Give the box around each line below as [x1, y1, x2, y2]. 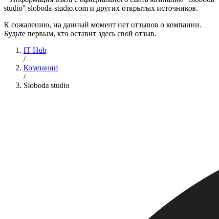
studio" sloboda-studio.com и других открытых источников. [4, 4, 198, 13]
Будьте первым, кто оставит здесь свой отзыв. [4, 29, 156, 38]
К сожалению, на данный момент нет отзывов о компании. [4, 21, 201, 29]
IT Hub [23, 46, 46, 55]
